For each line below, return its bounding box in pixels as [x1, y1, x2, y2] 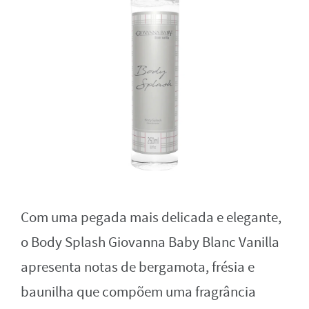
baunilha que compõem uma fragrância [21, 283, 256, 302]
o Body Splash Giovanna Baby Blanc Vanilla [21, 233, 279, 252]
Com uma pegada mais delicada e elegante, [21, 208, 281, 228]
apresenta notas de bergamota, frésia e [21, 258, 255, 277]
